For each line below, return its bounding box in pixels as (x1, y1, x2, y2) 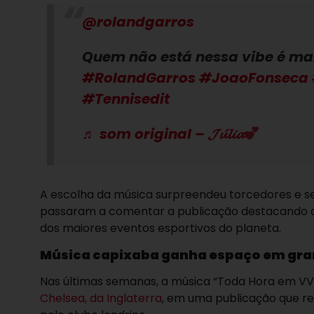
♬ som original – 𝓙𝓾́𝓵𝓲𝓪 (82, 124, 244, 144)
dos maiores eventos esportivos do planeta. (40, 220, 281, 237)
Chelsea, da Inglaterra (40, 289, 162, 306)
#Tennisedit (82, 89, 170, 109)
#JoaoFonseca (199, 68, 308, 88)
